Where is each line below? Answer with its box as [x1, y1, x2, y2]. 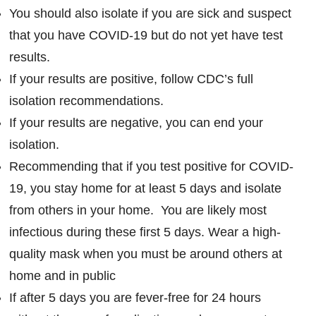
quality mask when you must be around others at [9, 246, 283, 261]
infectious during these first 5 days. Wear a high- [9, 224, 281, 239]
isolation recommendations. [9, 93, 164, 108]
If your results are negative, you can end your [9, 115, 264, 130]
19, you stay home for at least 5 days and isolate [9, 181, 282, 195]
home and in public [9, 268, 116, 283]
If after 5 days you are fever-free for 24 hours [9, 290, 262, 305]
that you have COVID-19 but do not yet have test [9, 28, 284, 42]
